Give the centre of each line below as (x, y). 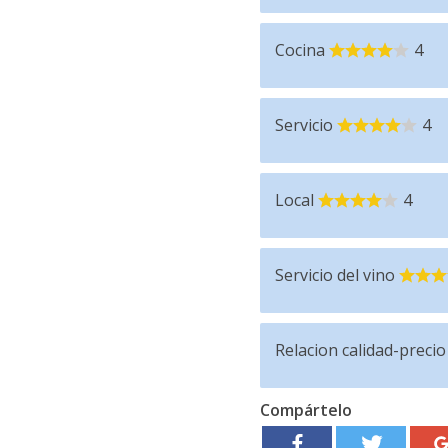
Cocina (299, 50)
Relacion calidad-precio (360, 350)
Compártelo (305, 410)
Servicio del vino (334, 275)
